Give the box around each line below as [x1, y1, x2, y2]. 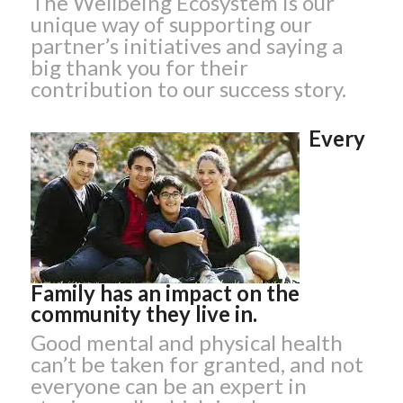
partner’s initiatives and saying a [30, 32, 343, 59]
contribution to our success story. [30, 76, 346, 103]
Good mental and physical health [30, 329, 343, 356]
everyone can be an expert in [30, 372, 307, 399]
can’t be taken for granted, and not [30, 351, 363, 378]
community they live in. [30, 300, 257, 327]
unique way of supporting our [30, 11, 312, 38]
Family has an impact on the [30, 280, 300, 307]
